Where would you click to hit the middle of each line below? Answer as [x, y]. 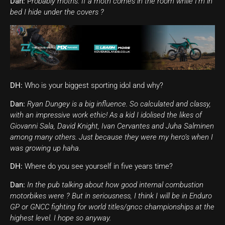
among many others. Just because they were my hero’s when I [111, 137]
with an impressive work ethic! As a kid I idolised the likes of [106, 115]
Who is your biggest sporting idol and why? [93, 86]
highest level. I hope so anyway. [61, 218]
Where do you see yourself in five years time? [98, 166]
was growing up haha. [45, 148]
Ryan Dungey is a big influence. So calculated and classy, [119, 104]
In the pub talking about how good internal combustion [115, 185]
